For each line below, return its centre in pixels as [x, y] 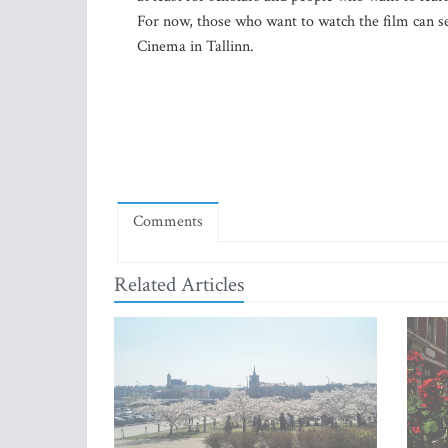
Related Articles [179, 284]
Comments [168, 221]
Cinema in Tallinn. [195, 46]
